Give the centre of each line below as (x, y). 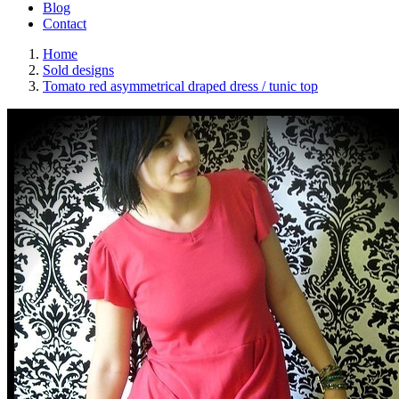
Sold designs (78, 70)
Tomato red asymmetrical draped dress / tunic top (180, 86)
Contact (65, 24)
